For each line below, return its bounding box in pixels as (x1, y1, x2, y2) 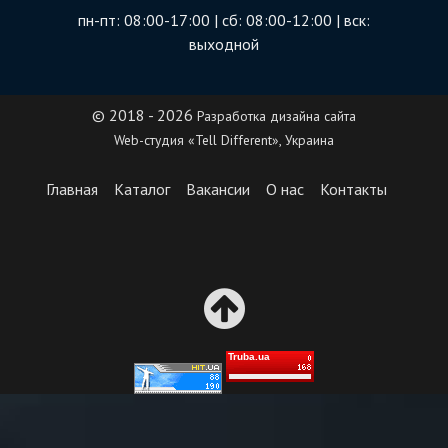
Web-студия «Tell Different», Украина (114, 131, 334, 150)
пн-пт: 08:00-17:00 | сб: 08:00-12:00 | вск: (78, 10, 370, 31)
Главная (45, 179, 98, 200)
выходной (189, 34, 259, 55)
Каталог (113, 179, 170, 200)
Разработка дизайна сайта (197, 107, 356, 126)
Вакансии (185, 179, 250, 200)
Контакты (319, 179, 387, 200)
